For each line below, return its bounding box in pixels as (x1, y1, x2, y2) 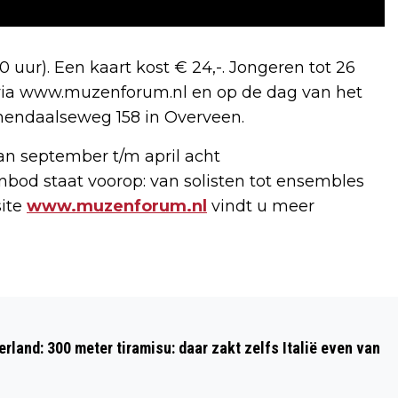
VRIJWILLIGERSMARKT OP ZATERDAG (26, 348, 355, 374)
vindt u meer (207, 196, 314, 217)
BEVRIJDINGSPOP (26, 320, 179, 346)
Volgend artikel (26, 296, 154, 316)
